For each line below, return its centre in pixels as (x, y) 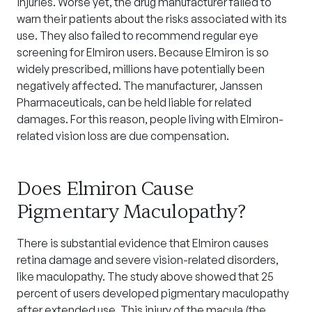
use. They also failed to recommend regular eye (138, 36)
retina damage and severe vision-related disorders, (148, 260)
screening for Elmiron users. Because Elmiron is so (143, 52)
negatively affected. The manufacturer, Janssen (140, 86)
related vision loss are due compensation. (123, 136)
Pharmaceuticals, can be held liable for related (134, 102)
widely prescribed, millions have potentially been (141, 69)
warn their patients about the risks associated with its (152, 19)
